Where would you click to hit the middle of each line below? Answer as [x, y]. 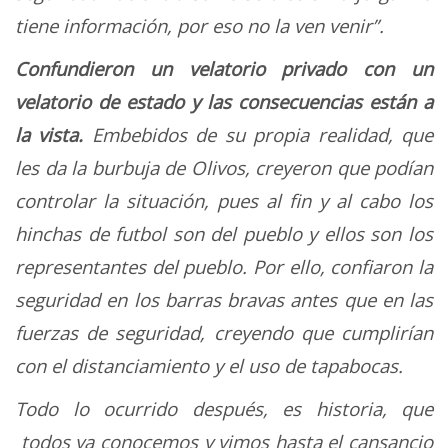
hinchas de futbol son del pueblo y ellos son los [224, 233]
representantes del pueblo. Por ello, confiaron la [224, 266]
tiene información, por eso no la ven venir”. [199, 25]
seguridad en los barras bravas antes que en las [224, 299]
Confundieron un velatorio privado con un [224, 68]
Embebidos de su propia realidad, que [258, 134]
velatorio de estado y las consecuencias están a [224, 101]
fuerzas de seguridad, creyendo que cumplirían [224, 332]
